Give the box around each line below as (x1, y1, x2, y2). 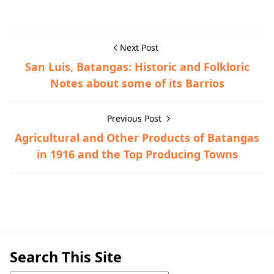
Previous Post (106, 113, 164, 125)
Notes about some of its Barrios (50, 76, 224, 91)
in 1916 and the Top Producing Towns (36, 147, 238, 162)
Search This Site (10, 247, 122, 267)
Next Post (119, 42, 158, 54)
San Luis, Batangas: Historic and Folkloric (24, 59, 250, 75)
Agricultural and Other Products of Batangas (15, 130, 259, 146)
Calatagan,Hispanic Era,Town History (9, 202, 199, 218)
